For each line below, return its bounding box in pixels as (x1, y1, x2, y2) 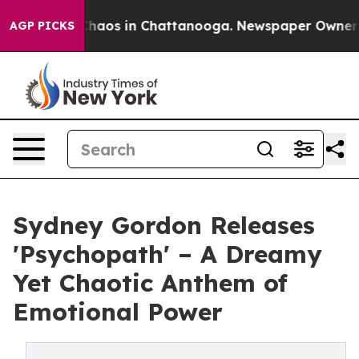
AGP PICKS (10, 18, 75, 33)
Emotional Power (13, 296, 223, 327)
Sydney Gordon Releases (13, 210, 315, 240)
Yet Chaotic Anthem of (13, 268, 288, 298)
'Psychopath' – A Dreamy (13, 239, 322, 269)
